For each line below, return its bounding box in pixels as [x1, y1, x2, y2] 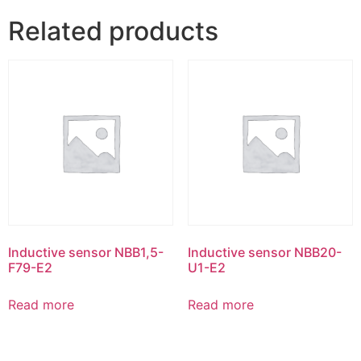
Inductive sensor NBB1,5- [8, 243, 164, 260]
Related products [8, 15, 218, 48]
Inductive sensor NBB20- [187, 243, 342, 260]
